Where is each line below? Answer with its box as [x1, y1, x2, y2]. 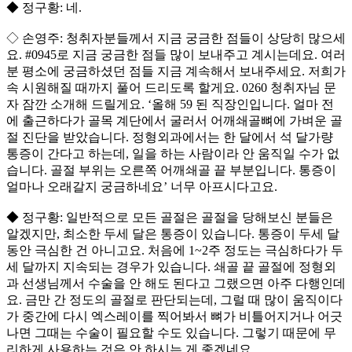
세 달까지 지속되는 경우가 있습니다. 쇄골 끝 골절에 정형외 [6, 260, 336, 274]
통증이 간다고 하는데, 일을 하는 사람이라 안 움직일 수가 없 [6, 147, 339, 161]
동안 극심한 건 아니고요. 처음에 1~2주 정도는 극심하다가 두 [6, 244, 343, 258]
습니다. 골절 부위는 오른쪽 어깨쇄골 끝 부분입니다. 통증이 [6, 163, 336, 178]
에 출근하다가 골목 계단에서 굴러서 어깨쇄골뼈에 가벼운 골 [6, 114, 343, 128]
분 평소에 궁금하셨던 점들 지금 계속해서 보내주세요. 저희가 [6, 64, 346, 79]
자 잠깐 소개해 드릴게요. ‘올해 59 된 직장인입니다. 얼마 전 [6, 97, 334, 112]
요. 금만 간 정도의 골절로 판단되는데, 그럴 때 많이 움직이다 [6, 293, 343, 307]
